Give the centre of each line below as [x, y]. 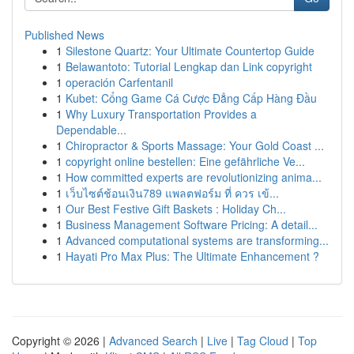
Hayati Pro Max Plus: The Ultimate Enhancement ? [192, 256]
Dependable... [91, 130]
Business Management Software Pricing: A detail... [192, 224]
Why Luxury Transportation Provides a [161, 114]
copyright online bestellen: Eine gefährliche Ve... [185, 161]
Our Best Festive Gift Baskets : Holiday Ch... [176, 209]
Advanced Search [153, 341]
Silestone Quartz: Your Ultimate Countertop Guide [190, 51]
